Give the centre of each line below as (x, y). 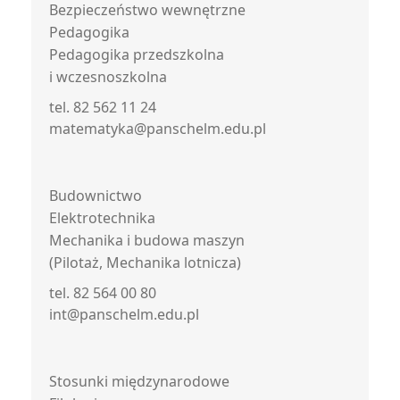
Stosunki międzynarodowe (139, 381)
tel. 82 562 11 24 (103, 107)
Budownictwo (96, 196)
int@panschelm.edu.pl (124, 314)
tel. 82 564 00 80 (103, 293)
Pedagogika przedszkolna (137, 54)
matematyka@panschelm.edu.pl (158, 129)
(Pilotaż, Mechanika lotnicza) (145, 262)
